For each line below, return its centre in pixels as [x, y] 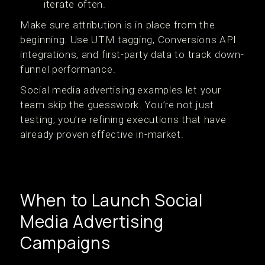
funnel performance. [68, 69]
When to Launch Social [112, 200]
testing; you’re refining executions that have [123, 119]
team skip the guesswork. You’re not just [117, 105]
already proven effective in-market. [102, 134]
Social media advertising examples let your [121, 90]
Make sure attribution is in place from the [118, 25]
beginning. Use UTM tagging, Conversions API [129, 40]
